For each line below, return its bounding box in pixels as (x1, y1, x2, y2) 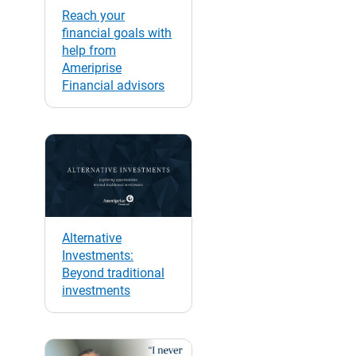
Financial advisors (62, 77, 164, 93)
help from (62, 42, 116, 58)
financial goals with (62, 25, 172, 41)
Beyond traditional (62, 265, 164, 281)
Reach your (62, 7, 125, 23)
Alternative (62, 230, 122, 246)
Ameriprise (62, 60, 122, 75)
